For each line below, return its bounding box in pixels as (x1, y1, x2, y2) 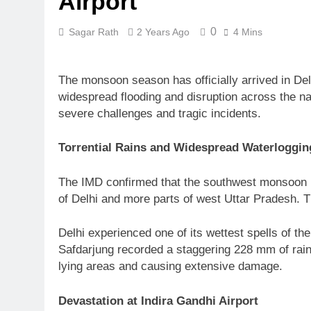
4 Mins (233, 26, 262, 37)
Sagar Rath (69, 26, 119, 37)
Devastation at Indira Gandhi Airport (58, 294, 258, 308)
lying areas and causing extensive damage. (58, 260, 283, 273)
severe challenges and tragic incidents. (58, 106, 261, 120)
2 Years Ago (137, 26, 190, 37)
